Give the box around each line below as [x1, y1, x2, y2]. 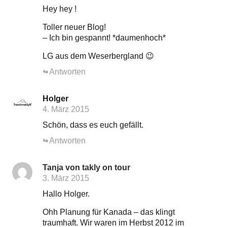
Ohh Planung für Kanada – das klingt [42, 208, 175, 216]
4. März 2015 [42, 105, 89, 113]
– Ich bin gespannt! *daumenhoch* [42, 33, 166, 42]
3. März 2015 [42, 174, 89, 182]
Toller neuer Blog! [42, 23, 106, 31]
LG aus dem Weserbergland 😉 [42, 52, 154, 60]
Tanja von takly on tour [42, 163, 130, 172]
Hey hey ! [42, 5, 77, 13]
